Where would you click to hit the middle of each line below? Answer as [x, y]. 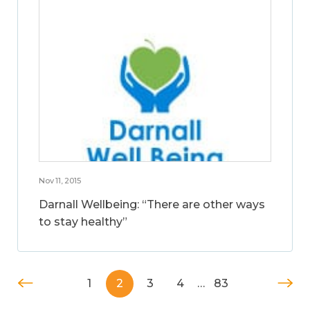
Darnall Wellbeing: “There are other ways [152, 204]
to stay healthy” [83, 221]
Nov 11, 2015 [60, 180]
